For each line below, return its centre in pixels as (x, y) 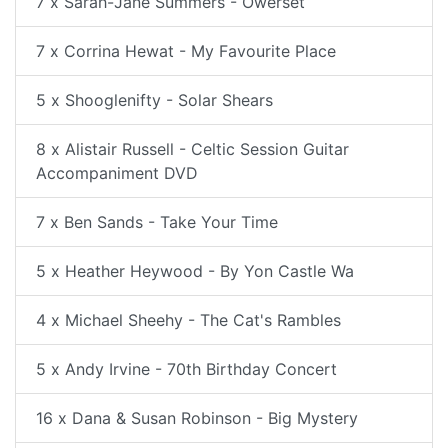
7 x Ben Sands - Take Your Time (157, 222)
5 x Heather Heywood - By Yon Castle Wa (195, 271)
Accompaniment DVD (117, 173)
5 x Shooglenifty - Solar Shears (154, 100)
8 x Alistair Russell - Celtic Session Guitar (192, 149)
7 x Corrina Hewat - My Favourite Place (186, 51)
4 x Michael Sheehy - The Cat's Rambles (188, 320)
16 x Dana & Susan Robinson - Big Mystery (197, 418)
